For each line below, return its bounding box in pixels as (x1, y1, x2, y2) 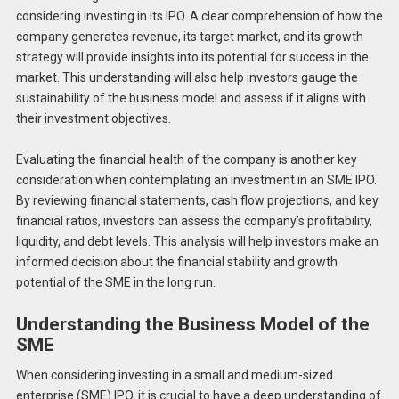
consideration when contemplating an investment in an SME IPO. (15, 173, 377, 188)
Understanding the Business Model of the (15, 313, 370, 336)
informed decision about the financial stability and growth (15, 255, 338, 270)
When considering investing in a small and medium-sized (15, 367, 333, 382)
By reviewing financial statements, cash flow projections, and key (15, 193, 379, 208)
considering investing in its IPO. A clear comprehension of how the (15, 8, 383, 23)
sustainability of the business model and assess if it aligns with (15, 90, 366, 105)
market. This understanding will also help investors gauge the (15, 69, 358, 85)
